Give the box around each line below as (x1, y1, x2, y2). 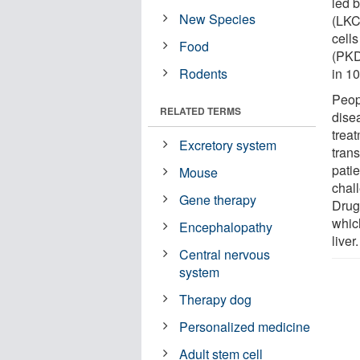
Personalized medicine (179, 317, 311, 336)
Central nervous (179, 244, 271, 264)
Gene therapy (179, 190, 257, 209)
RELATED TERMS (160, 103, 241, 118)
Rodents (179, 63, 228, 83)
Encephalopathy (179, 217, 273, 236)
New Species (179, 9, 256, 28)
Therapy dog (179, 289, 252, 309)
